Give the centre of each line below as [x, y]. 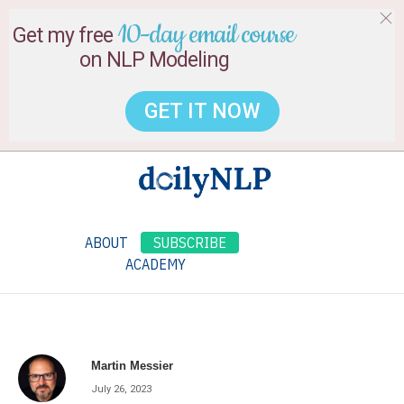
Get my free [65, 36]
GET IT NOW [202, 111]
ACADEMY [156, 264]
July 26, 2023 [122, 389]
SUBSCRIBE [190, 242]
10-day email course [206, 35]
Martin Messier [133, 365]
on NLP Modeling [154, 60]
